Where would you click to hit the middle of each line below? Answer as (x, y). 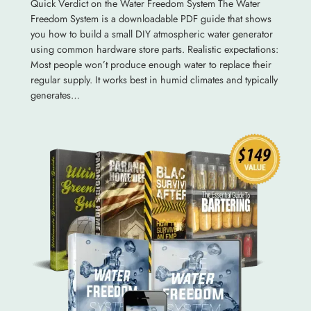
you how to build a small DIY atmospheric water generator (151, 34)
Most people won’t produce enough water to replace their (151, 65)
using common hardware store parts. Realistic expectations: (154, 50)
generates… (55, 95)
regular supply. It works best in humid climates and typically (154, 80)
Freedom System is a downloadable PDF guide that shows (151, 19)
